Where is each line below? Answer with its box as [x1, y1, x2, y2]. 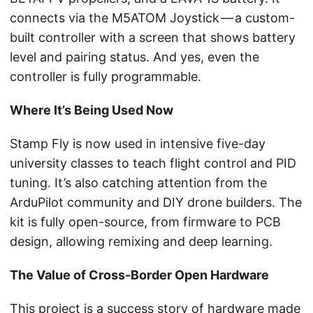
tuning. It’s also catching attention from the [10, 175, 267, 191]
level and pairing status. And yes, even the [10, 50, 259, 65]
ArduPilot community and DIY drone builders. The [10, 195, 302, 210]
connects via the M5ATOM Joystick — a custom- [10, 10, 295, 26]
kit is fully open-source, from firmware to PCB [10, 214, 281, 230]
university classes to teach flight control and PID [10, 156, 296, 171]
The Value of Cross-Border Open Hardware [10, 268, 269, 283]
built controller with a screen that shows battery [10, 30, 296, 45]
